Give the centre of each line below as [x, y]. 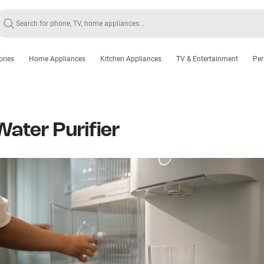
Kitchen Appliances [131, 59]
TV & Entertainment [207, 59]
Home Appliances [57, 59]
